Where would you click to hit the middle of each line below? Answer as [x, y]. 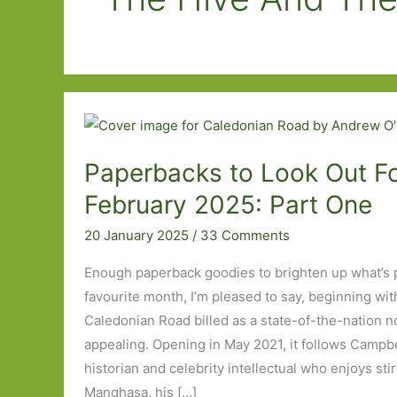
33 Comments [245, 235]
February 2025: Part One [228, 205]
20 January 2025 [138, 235]
